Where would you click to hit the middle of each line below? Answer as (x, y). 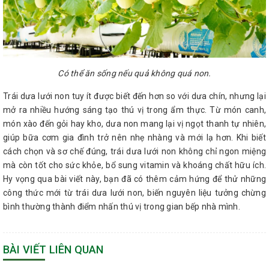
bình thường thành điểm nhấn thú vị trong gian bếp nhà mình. (122, 206)
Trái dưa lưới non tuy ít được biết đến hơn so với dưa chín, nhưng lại (134, 96)
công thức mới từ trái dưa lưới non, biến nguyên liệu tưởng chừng (134, 192)
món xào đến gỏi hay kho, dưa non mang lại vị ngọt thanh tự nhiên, (134, 123)
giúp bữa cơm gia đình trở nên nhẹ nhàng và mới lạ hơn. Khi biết (134, 137)
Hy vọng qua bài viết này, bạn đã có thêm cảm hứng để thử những (134, 179)
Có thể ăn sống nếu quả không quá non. (134, 73)
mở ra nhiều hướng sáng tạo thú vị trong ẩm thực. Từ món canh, (134, 110)
